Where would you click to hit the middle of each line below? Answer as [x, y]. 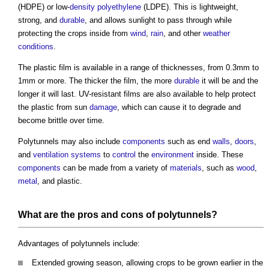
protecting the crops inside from [74, 33]
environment [173, 154]
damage [103, 107]
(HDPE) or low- [44, 7]
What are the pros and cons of [88, 214]
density [82, 7]
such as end [189, 141]
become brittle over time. [61, 120]
